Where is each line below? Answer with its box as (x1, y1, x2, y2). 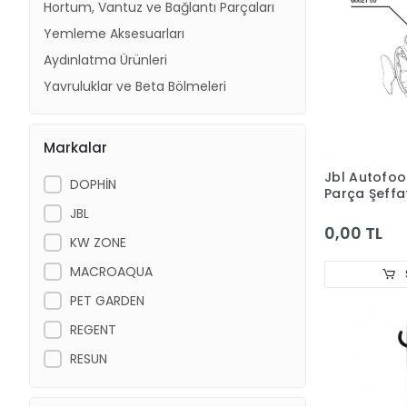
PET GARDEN (69, 291, 144, 310)
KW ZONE (69, 233, 126, 252)
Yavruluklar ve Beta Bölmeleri (44, 77, 226, 95)
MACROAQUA (69, 262, 153, 281)
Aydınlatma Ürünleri (44, 51, 167, 69)
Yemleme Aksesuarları (44, 25, 184, 43)
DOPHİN (69, 174, 116, 194)
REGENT (69, 320, 116, 339)
